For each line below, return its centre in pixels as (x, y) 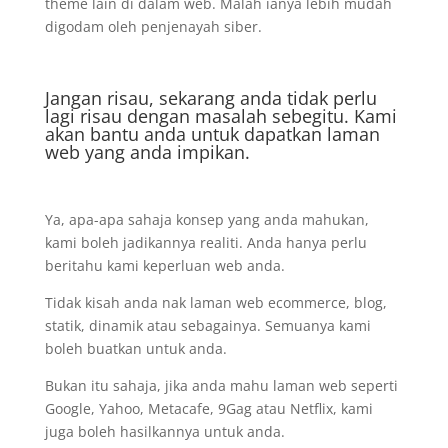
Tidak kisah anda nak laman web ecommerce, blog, (215, 302)
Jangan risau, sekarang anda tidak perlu (210, 98)
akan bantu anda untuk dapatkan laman (212, 134)
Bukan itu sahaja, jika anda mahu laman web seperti (221, 385)
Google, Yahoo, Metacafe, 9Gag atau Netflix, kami (208, 408)
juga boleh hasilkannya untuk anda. (164, 431)
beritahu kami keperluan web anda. (164, 265)
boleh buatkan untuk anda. (135, 348)
